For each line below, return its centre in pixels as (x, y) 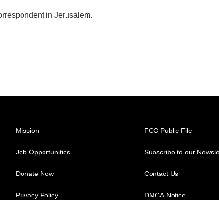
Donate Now (35, 174)
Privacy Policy (37, 195)
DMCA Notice (165, 195)
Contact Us (162, 174)
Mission (27, 131)
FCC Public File (168, 131)
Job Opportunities (43, 152)
